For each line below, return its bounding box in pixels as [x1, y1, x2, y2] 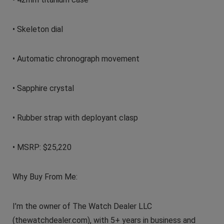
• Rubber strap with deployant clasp [12, 112, 138, 122]
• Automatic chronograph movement [12, 53, 139, 63]
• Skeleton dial [12, 24, 63, 34]
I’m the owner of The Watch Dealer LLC [12, 201, 152, 211]
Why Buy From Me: [12, 171, 77, 181]
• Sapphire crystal [12, 83, 74, 93]
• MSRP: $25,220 [12, 142, 71, 152]
